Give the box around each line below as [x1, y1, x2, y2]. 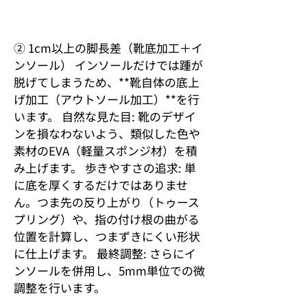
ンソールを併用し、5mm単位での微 [14, 262, 205, 279]
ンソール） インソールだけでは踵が [14, 56, 203, 73]
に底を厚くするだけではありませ [14, 176, 188, 193]
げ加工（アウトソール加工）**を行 [14, 90, 199, 108]
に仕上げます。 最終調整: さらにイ [14, 245, 196, 262]
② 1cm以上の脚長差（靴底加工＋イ [14, 39, 203, 56]
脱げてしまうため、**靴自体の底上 [14, 73, 199, 90]
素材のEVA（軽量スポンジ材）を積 [14, 142, 197, 159]
